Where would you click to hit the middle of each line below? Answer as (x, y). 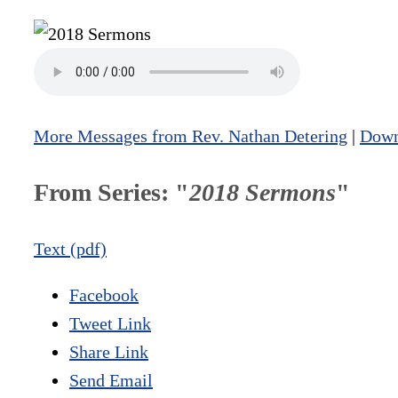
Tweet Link (110, 324)
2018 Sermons (263, 193)
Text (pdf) (70, 249)
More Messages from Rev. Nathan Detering (191, 136)
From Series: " (111, 193)
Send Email (111, 381)
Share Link (109, 352)
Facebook (104, 295)
